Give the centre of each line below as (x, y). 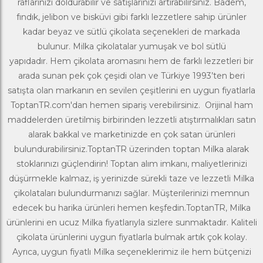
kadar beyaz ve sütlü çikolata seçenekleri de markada (131, 31)
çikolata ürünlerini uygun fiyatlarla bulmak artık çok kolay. (131, 237)
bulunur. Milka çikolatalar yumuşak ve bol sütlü (131, 46)
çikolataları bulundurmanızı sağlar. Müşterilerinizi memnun (131, 193)
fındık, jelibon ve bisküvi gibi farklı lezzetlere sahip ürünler (131, 17)
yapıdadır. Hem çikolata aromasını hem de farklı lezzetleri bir (131, 61)
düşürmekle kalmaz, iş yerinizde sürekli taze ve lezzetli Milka (131, 178)
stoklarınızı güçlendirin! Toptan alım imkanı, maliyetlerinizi (131, 163)
